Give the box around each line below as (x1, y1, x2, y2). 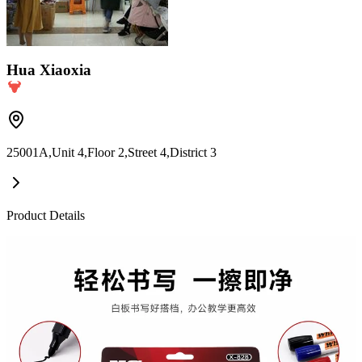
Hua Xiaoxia (6, 61, 91, 78)
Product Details (6, 208, 85, 223)
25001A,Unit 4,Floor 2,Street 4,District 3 (6, 145, 217, 160)
